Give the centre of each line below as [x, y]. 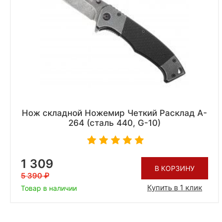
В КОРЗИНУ [175, 168]
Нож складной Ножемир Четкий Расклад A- [114, 113]
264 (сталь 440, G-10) [114, 123]
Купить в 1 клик [175, 187]
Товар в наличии [49, 188]
